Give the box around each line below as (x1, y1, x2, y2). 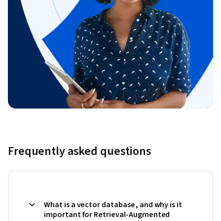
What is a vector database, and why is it (44, 199, 183, 210)
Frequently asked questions (8, 142, 151, 160)
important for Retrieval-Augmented (44, 209, 170, 220)
